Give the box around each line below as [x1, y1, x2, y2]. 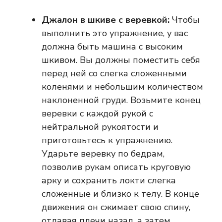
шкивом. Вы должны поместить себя [42, 54, 200, 66]
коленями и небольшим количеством [42, 81, 203, 93]
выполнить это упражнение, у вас [42, 27, 188, 40]
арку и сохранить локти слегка [42, 174, 176, 187]
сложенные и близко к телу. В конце [42, 188, 199, 200]
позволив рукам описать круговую [42, 161, 191, 173]
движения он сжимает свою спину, [42, 201, 190, 214]
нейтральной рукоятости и [42, 121, 159, 133]
